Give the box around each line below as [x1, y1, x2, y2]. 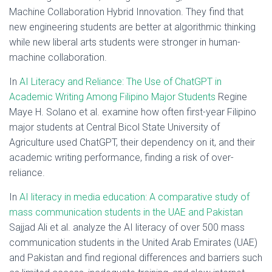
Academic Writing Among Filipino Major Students [9, 91, 216, 103]
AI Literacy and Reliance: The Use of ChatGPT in [19, 76, 222, 87]
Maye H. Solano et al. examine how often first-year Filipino [9, 106, 256, 118]
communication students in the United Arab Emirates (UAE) [9, 237, 257, 248]
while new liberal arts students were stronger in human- [9, 36, 240, 48]
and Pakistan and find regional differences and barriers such [9, 252, 262, 263]
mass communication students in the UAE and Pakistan [9, 206, 243, 218]
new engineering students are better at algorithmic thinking [9, 21, 256, 33]
